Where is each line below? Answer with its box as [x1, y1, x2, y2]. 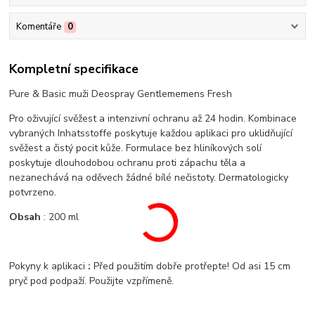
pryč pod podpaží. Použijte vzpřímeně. [9, 274, 174, 288]
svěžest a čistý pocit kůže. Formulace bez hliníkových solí [9, 141, 262, 155]
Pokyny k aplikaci [9, 259, 89, 274]
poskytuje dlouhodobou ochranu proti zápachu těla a [9, 156, 246, 170]
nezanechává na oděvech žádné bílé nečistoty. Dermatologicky [9, 171, 289, 185]
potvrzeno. [9, 186, 57, 200]
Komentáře [15, 20, 61, 33]
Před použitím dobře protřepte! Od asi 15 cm [91, 259, 291, 274]
